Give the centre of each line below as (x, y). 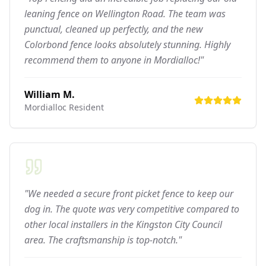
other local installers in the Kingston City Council (123, 224)
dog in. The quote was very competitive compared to (132, 209)
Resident (85, 107)
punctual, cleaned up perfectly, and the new (114, 29)
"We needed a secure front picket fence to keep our (129, 193)
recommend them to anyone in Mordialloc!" (114, 60)
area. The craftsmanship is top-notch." (103, 240)
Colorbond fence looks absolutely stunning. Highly (127, 44)
